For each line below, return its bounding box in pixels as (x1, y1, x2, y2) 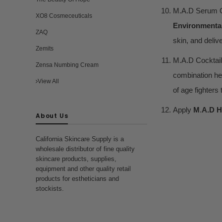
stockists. (36, 185, 64, 192)
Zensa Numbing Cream (36, 61, 99, 68)
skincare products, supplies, (36, 155, 116, 163)
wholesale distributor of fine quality (36, 145, 135, 153)
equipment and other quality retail (36, 165, 131, 172)
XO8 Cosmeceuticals (36, 12, 92, 19)
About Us (36, 111, 68, 120)
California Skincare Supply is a (36, 135, 124, 143)
